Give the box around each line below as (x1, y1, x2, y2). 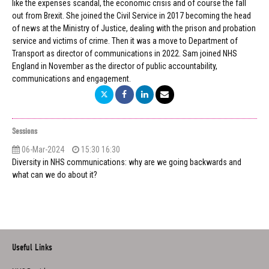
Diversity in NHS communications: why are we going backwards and (12, 157, 241, 167)
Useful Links (12, 241, 52, 253)
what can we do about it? (12, 169, 97, 180)
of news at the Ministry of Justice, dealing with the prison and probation (12, 23, 256, 34)
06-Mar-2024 (20, 144, 64, 154)
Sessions (12, 125, 37, 136)
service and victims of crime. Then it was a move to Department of (12, 36, 238, 46)
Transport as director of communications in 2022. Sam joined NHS (12, 49, 237, 59)
